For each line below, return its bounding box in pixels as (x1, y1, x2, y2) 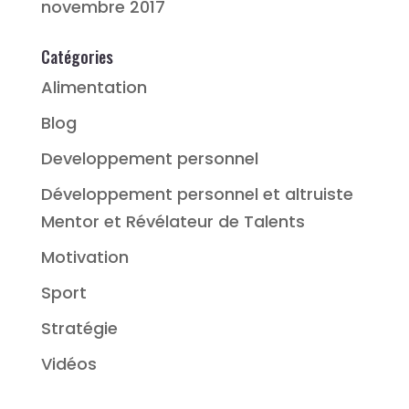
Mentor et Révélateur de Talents (40, 210, 305, 234)
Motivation (40, 246, 129, 269)
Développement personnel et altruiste (40, 183, 353, 206)
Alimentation (40, 76, 147, 100)
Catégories (40, 45, 113, 69)
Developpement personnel (40, 147, 258, 171)
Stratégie (40, 317, 118, 341)
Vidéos (40, 352, 97, 376)
